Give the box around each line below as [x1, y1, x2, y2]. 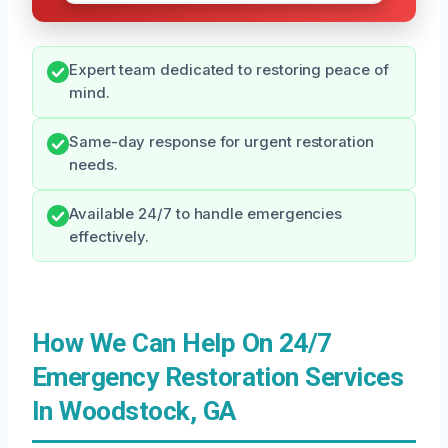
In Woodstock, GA [32, 395, 236, 426]
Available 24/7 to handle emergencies [69, 204, 343, 223]
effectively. [69, 227, 150, 246]
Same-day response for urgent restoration [69, 132, 374, 151]
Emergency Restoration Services [32, 361, 404, 392]
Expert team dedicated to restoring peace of [69, 60, 389, 79]
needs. [69, 155, 118, 174]
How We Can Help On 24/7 [32, 327, 332, 358]
